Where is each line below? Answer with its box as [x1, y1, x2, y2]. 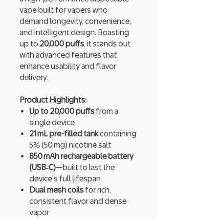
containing [98, 129, 136, 138]
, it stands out [84, 39, 131, 48]
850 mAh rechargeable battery [29, 151, 133, 161]
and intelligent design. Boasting [20, 27, 129, 37]
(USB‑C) [29, 162, 56, 172]
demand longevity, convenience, [20, 16, 131, 26]
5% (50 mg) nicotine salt [29, 140, 112, 150]
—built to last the [56, 162, 115, 172]
